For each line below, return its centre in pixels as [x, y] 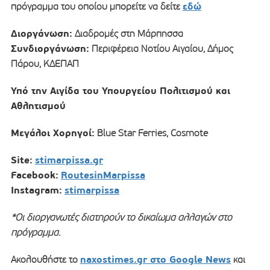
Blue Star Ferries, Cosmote [151, 133]
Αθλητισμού [38, 105]
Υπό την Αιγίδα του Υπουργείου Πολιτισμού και [120, 90]
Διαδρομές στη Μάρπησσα [127, 33]
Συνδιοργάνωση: [50, 48]
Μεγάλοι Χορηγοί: [52, 133]
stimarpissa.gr [69, 160]
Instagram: [36, 190]
